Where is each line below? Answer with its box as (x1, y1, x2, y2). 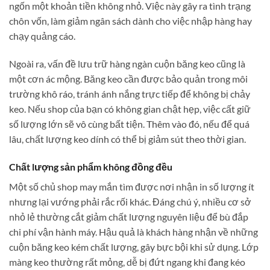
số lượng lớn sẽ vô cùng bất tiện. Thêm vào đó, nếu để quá (9, 118, 250, 130)
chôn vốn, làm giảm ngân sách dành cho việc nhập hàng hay (9, 15, 252, 27)
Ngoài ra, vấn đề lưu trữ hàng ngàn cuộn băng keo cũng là (9, 58, 245, 69)
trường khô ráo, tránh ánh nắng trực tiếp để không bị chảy (9, 88, 250, 99)
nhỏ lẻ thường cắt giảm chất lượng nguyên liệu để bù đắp (9, 210, 248, 222)
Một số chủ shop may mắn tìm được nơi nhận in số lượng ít (9, 180, 254, 192)
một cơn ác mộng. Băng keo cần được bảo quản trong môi (9, 73, 248, 84)
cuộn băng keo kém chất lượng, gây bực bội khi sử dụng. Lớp (9, 240, 259, 253)
